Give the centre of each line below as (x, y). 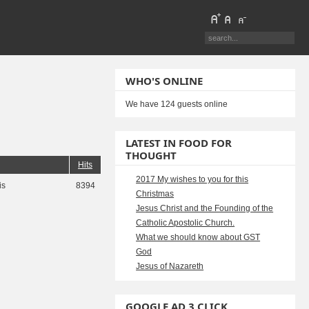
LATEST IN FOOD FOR (179, 143)
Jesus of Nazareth (170, 266)
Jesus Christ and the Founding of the (205, 208)
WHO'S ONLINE (165, 81)
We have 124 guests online (177, 104)
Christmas (155, 194)
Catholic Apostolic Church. (186, 223)
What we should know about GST (198, 237)
